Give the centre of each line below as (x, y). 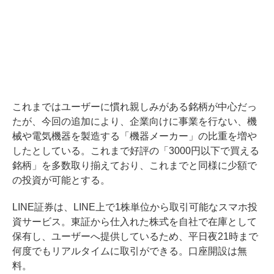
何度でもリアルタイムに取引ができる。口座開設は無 (130, 251)
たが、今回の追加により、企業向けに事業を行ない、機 (135, 121)
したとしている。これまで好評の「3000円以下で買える (136, 150)
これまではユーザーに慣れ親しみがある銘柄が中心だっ (135, 106)
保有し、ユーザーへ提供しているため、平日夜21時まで (135, 236)
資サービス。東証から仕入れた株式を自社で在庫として (135, 221)
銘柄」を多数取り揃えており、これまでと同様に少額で (135, 165)
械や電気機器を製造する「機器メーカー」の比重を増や (135, 136)
